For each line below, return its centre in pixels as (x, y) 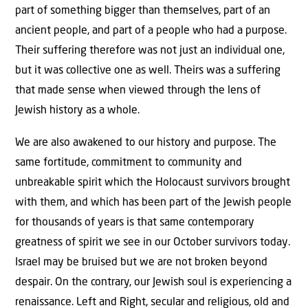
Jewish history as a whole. (77, 110)
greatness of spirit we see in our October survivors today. (153, 242)
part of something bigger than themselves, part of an (143, 11)
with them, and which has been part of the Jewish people (153, 202)
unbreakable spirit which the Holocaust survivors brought (153, 183)
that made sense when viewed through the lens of (138, 90)
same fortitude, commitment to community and (129, 163)
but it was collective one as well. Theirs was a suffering (148, 70)
